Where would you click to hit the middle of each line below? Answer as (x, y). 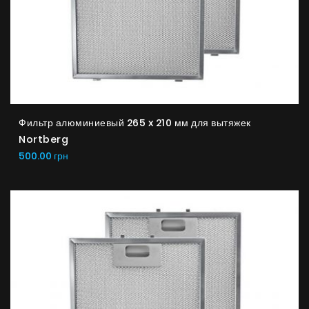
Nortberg (43, 139)
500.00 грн (43, 156)
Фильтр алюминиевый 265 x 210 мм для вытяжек (135, 123)
